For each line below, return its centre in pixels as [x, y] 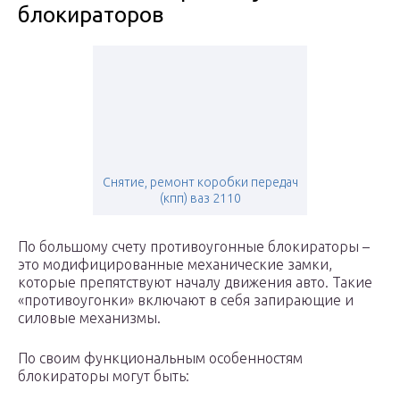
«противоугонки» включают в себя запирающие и [186, 300]
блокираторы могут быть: [104, 376]
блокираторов [91, 15]
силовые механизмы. [89, 318]
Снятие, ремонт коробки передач [200, 183]
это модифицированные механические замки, [175, 265]
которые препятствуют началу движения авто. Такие [195, 283]
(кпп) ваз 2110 [200, 199]
